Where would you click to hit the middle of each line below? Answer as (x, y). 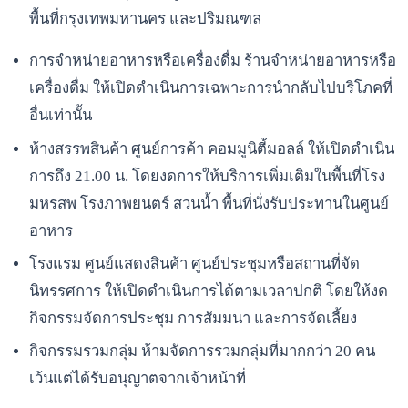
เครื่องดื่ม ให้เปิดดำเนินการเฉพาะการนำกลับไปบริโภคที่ (211, 88)
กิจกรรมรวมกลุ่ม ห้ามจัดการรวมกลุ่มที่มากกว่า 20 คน (202, 352)
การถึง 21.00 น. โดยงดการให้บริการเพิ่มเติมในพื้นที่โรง (207, 176)
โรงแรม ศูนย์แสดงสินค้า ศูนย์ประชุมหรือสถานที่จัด (194, 263)
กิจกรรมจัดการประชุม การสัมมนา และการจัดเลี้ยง (193, 318)
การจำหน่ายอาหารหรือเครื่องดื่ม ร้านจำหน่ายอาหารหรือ (213, 61)
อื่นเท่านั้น (61, 116)
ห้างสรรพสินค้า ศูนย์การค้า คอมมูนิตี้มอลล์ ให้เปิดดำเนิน (212, 148)
